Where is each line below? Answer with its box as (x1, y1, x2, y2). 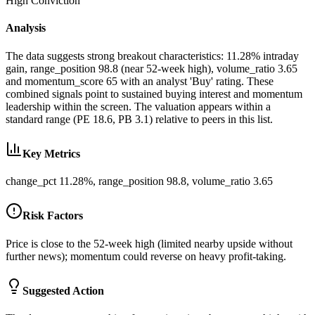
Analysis (6, 22, 46, 34)
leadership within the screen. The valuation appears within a (6, 100, 271, 112)
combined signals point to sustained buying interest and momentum (6, 87, 302, 100)
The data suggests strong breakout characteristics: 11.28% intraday (6, 49, 299, 62)
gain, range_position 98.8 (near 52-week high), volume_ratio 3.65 (6, 62, 297, 75)
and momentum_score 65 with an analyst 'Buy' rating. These (6, 75, 274, 87)
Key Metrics (22, 147, 80, 160)
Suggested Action (22, 284, 104, 297)
